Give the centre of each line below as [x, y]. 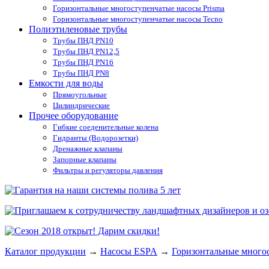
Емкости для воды [66, 83]
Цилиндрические [81, 106]
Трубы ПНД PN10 [83, 41]
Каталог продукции [45, 252]
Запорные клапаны [85, 160]
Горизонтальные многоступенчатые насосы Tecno [138, 19]
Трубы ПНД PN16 [83, 62]
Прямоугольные [80, 95]
